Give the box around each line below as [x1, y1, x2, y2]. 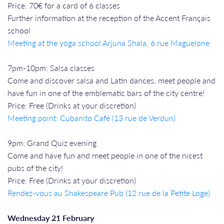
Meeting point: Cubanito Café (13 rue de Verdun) [7, 111, 175, 123]
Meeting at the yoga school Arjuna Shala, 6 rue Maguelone [7, 36, 209, 48]
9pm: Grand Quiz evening [7, 136, 96, 148]
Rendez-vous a [7, 186, 58, 198]
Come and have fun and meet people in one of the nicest [7, 149, 202, 161]
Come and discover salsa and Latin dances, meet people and [7, 74, 215, 86]
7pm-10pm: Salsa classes [7, 61, 94, 73]
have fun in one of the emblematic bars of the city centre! [7, 86, 204, 98]
